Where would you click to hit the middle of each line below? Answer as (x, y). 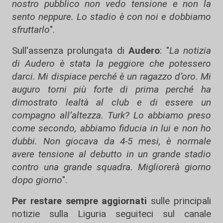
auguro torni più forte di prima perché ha (111, 89)
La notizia (190, 51)
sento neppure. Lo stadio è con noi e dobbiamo (111, 17)
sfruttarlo (31, 30)
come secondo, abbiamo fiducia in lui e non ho (111, 128)
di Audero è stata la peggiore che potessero (111, 63)
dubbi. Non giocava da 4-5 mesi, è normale (111, 141)
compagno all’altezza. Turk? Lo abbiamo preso (111, 115)
